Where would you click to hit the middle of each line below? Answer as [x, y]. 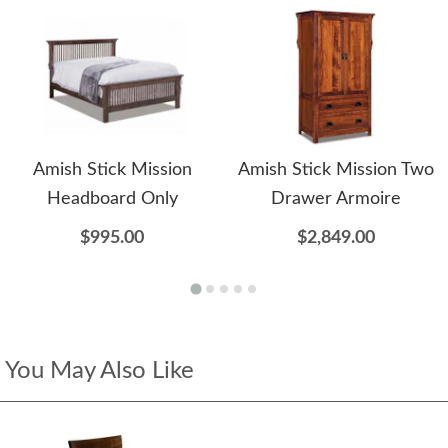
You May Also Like [99, 371]
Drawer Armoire [336, 199]
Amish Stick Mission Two [336, 170]
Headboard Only [112, 199]
